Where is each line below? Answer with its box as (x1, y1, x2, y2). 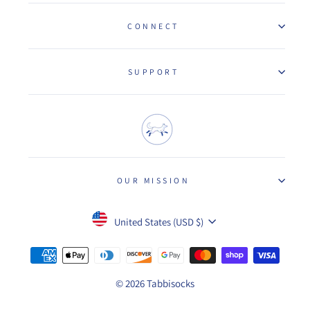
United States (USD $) (113, 215, 203, 228)
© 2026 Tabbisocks (116, 276, 194, 290)
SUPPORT (127, 66, 179, 77)
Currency (86, 208, 151, 224)
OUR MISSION (116, 175, 190, 186)
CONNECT (127, 21, 179, 32)
